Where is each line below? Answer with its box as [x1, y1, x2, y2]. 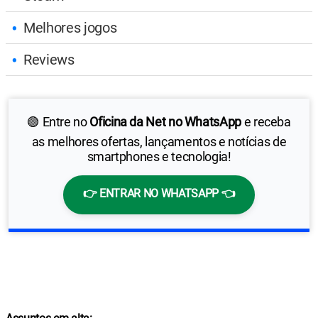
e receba [241, 114, 291, 129]
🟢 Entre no [27, 114, 90, 129]
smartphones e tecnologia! [87, 148, 231, 164]
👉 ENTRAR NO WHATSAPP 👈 [82, 186, 236, 200]
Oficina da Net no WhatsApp [89, 114, 241, 129]
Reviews [23, 50, 75, 68]
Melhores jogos [23, 18, 117, 36]
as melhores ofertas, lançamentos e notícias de [31, 133, 287, 149]
